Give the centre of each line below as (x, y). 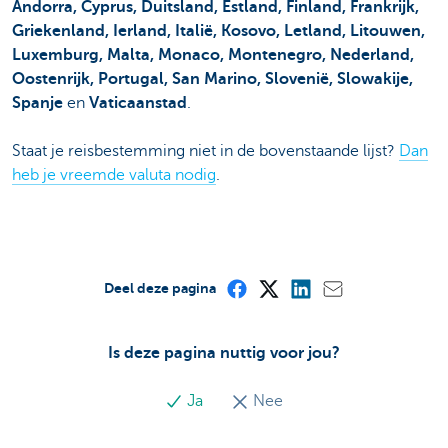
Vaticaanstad (138, 103)
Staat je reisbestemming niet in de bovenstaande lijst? (205, 151)
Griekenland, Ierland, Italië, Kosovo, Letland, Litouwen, (218, 31)
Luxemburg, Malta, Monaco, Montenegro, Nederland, (213, 55)
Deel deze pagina (160, 288)
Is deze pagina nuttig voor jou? (224, 353)
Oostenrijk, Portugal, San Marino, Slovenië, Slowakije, (212, 79)
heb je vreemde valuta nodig (114, 175)
